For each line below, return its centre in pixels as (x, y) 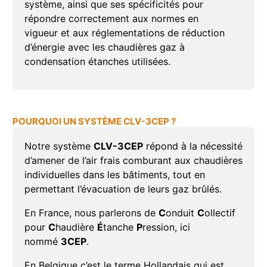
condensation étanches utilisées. (97, 62)
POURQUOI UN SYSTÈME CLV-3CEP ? (94, 122)
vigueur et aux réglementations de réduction (124, 33)
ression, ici (166, 227)
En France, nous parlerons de (91, 213)
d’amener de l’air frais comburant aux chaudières (133, 161)
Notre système (59, 146)
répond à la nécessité (193, 146)
